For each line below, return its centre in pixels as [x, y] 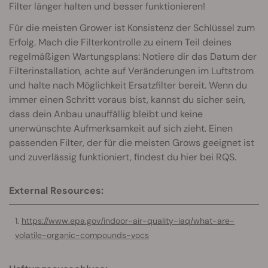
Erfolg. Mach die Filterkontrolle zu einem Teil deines [120, 42]
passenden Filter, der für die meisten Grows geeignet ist [132, 143]
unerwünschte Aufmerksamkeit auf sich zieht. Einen [121, 129]
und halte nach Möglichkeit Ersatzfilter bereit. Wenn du [128, 86]
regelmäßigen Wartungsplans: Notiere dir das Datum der [133, 57]
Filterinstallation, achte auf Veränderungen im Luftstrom [131, 71]
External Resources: [56, 191]
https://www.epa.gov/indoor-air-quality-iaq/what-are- [128, 221]
